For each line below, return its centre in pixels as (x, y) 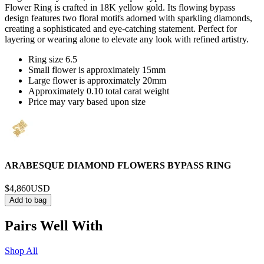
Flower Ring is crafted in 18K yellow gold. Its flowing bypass (120, 8)
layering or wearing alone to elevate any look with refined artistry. (127, 39)
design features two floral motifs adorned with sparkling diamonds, (128, 18)
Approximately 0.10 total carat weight (99, 91)
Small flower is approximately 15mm (97, 70)
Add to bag (28, 200)
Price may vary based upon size (87, 102)
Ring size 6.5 (53, 60)
